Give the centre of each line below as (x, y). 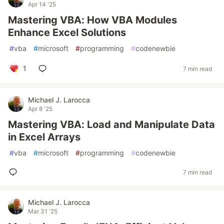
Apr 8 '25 (40, 109)
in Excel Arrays (44, 137)
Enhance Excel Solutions (67, 32)
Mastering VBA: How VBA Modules (92, 20)
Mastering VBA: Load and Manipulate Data (111, 124)
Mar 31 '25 (43, 211)
